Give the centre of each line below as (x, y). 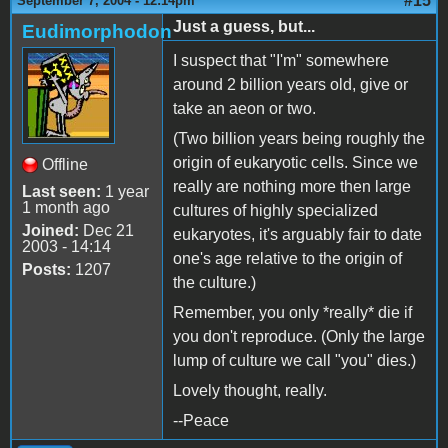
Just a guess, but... (244, 26)
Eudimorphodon (97, 31)
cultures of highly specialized (275, 210)
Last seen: (61, 191)
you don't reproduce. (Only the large (299, 336)
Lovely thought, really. (250, 390)
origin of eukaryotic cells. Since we (295, 162)
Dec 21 (106, 230)
